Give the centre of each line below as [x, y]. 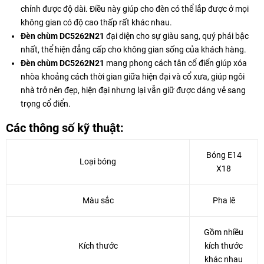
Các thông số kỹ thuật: [65, 128]
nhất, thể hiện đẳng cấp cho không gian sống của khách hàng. [133, 49]
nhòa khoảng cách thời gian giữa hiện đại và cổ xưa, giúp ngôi [133, 76]
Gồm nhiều [224, 232]
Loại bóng [98, 161]
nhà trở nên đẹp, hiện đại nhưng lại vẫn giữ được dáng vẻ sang [133, 90]
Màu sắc [98, 200]
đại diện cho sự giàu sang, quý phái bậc [176, 36]
